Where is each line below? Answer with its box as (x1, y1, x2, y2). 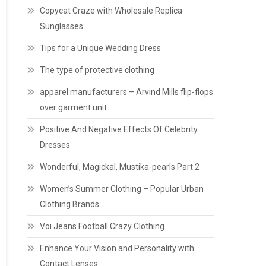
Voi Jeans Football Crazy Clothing (40, 221, 165, 231)
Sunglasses (40, 21, 84, 31)
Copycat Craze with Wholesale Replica (40, 6, 183, 15)
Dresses (40, 140, 71, 150)
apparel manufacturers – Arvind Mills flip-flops (40, 87, 214, 97)
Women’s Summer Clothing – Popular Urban (40, 184, 204, 194)
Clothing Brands (40, 199, 100, 209)
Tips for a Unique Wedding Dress (40, 43, 161, 53)
